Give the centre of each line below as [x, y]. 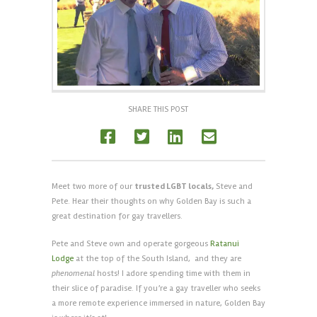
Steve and [233, 187]
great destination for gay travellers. [117, 217]
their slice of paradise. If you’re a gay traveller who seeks [156, 289]
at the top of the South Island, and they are [157, 259]
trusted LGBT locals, [174, 187]
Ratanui [224, 244]
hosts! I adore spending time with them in [172, 274]
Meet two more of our [93, 187]
